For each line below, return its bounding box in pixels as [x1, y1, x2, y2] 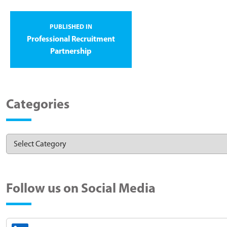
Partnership [50, 47, 92, 56]
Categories [6, 98, 69, 112]
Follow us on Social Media [6, 182, 156, 196]
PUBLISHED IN [50, 23, 92, 30]
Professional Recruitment [27, 35, 115, 44]
